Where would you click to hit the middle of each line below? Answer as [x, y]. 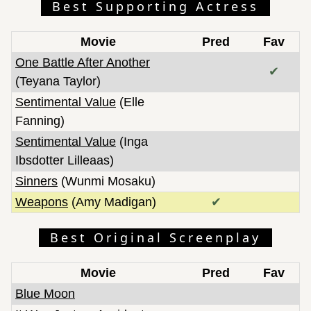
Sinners [36, 181]
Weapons [42, 202]
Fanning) [40, 120]
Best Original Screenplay [155, 237]
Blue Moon [45, 293]
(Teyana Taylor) [58, 81]
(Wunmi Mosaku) [107, 181]
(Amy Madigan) [112, 202]
